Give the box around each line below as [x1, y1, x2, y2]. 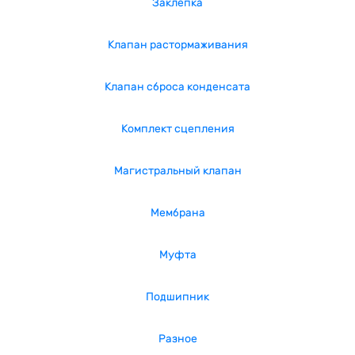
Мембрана [150, 206, 205, 219]
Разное [158, 332, 197, 345]
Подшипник [146, 290, 209, 303]
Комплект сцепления [120, 122, 235, 136]
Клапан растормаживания [107, 38, 248, 52]
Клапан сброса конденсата [105, 80, 250, 94]
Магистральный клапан [113, 164, 242, 177]
